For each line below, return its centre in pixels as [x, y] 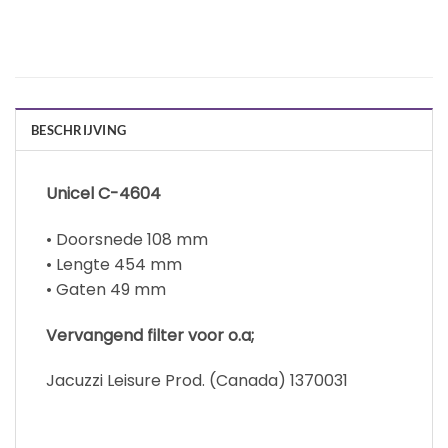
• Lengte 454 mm [114, 264]
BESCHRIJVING [79, 130]
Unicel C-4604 [103, 194]
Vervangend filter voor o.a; [150, 335]
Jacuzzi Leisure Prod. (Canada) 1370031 [199, 381]
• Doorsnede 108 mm [127, 239]
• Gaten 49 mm [106, 289]
